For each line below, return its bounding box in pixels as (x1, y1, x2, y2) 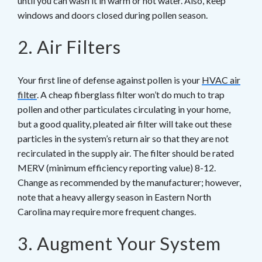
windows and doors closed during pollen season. (18, 9, 208, 21)
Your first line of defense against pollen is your (18, 74, 202, 86)
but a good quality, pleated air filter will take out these (18, 118, 232, 130)
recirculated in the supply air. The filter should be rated (18, 147, 234, 159)
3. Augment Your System (18, 232, 221, 255)
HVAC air (202, 74, 240, 86)
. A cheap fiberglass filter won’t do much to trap (37, 89, 225, 101)
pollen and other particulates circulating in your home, (18, 104, 230, 115)
